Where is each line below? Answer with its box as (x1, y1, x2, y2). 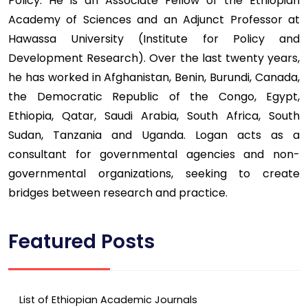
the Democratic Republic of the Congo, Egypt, (8, 88, 300, 104)
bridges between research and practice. (8, 184, 228, 201)
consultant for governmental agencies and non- (8, 146, 300, 162)
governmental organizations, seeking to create (8, 165, 300, 181)
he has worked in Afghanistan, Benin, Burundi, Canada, (8, 69, 300, 85)
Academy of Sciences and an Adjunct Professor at (8, 11, 300, 27)
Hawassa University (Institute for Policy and (8, 30, 300, 47)
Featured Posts (8, 228, 155, 255)
